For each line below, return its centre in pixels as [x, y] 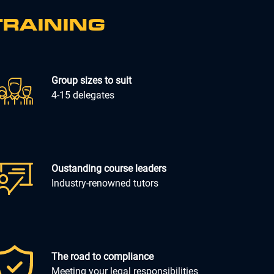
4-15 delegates [83, 95]
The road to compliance [103, 256]
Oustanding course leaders [109, 168]
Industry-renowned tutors [105, 183]
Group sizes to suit [92, 80]
